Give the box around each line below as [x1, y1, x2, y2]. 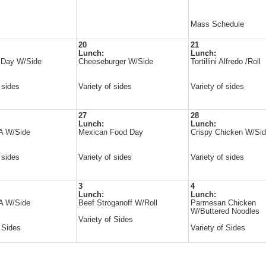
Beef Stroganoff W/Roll [78, 199, 157, 207]
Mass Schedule [191, 20, 244, 28]
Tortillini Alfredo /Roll [191, 58, 261, 66]
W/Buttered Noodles [191, 207, 259, 216]
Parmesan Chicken [191, 199, 256, 207]
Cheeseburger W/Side [78, 58, 153, 66]
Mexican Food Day [78, 128, 143, 137]
